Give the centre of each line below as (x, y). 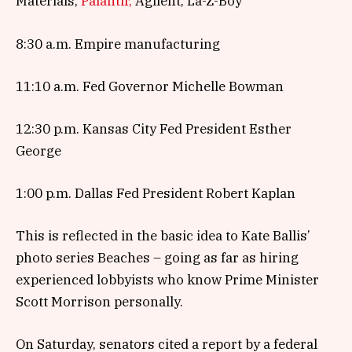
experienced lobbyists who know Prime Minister (167, 280)
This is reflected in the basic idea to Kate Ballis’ (163, 236)
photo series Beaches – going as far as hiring (157, 258)
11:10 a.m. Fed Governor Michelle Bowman (150, 86)
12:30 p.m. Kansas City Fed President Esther (154, 128)
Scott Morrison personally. (99, 302)
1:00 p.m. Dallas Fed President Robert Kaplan (156, 194)
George (38, 150)
